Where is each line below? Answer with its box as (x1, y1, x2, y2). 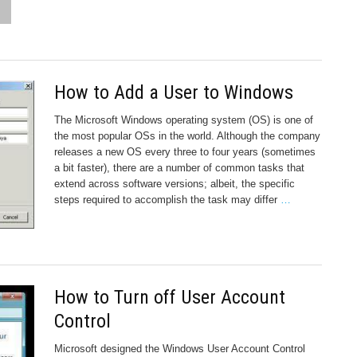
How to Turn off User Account (54, 285, 285, 308)
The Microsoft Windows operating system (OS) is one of (54, 113, 313, 126)
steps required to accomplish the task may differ (54, 193, 280, 206)
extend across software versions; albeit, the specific (54, 177, 295, 190)
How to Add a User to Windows (54, 80, 293, 104)
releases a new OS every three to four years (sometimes (54, 145, 316, 158)
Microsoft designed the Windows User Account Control (54, 342, 305, 355)
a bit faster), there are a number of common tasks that (54, 161, 304, 174)
